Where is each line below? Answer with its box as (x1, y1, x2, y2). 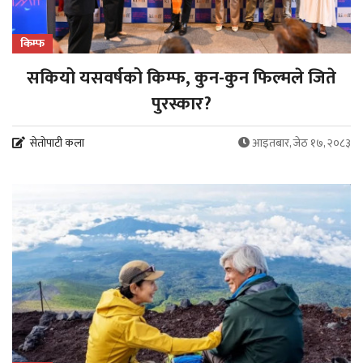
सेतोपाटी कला (30, 133, 84, 152)
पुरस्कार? (152, 88, 211, 119)
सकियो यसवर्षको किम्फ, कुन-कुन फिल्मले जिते (27, 62, 336, 93)
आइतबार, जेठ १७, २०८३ (252, 133, 351, 152)
